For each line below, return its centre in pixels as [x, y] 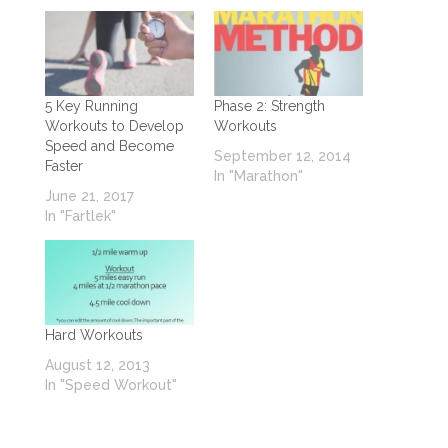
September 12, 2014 [282, 155]
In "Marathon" [258, 175]
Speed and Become [109, 145]
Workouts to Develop [114, 125]
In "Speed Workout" [110, 385]
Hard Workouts [93, 335]
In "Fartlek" [80, 215]
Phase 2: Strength [269, 105]
